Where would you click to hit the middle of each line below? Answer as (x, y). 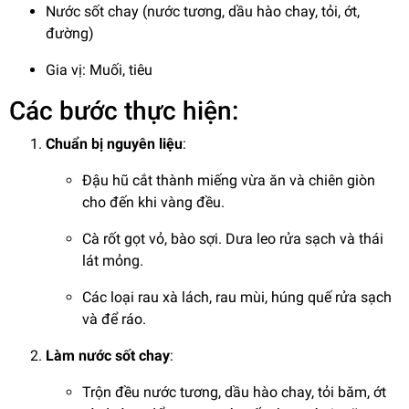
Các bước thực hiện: (124, 111)
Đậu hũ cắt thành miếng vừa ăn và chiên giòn (229, 181)
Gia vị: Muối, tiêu (99, 70)
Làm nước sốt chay (108, 356)
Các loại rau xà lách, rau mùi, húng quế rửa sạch (237, 298)
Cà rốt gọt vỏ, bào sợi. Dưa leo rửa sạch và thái (233, 239)
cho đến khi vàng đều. (153, 203)
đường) (70, 34)
